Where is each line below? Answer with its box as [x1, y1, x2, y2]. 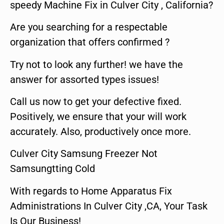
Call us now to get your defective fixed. [10, 95, 181, 107]
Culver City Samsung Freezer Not [10, 147, 157, 160]
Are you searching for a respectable [10, 21, 167, 33]
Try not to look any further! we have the [10, 58, 183, 70]
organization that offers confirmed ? [10, 36, 169, 48]
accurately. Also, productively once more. [10, 125, 191, 137]
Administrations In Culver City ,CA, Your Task [10, 199, 207, 212]
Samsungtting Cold [10, 162, 95, 175]
